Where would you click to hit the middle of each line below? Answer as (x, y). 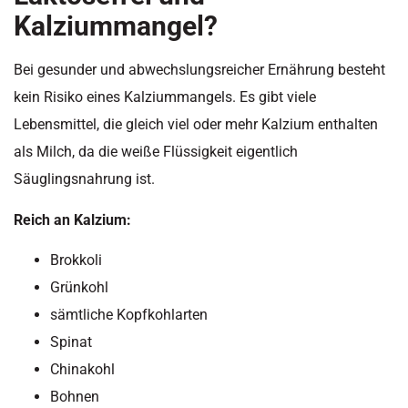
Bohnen (75, 397)
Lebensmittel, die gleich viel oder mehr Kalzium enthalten (196, 125)
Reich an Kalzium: (72, 219)
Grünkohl (79, 288)
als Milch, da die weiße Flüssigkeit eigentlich (156, 152)
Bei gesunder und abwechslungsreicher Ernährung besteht (199, 70)
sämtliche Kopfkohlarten (129, 315)
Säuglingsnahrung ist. (84, 179)
